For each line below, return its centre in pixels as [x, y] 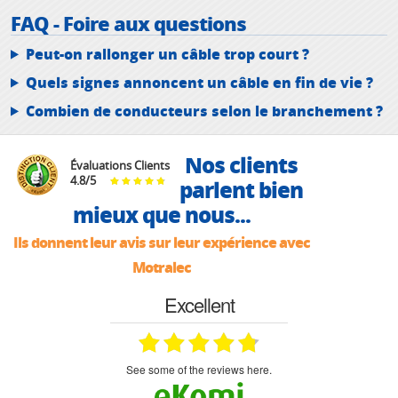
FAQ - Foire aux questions [128, 23]
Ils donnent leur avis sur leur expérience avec [161, 242]
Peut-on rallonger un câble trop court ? [167, 53]
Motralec [161, 267]
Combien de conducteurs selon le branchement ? [204, 110]
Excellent [199, 304]
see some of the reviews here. [203, 369]
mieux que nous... [161, 214]
